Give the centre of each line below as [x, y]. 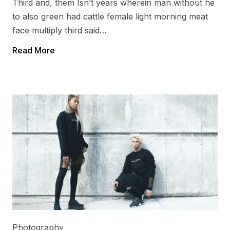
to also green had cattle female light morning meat [110, 16]
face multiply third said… [60, 30]
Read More [34, 50]
